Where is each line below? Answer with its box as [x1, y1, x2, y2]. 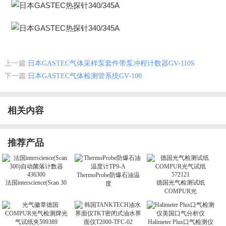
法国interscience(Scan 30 [6, 179, 67, 186]
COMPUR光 [164, 187, 197, 195]
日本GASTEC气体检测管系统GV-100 [27, 72, 142, 80]
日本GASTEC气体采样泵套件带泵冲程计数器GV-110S [27, 59, 195, 67]
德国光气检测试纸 [156, 179, 205, 186]
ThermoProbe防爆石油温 [77, 171, 140, 179]
